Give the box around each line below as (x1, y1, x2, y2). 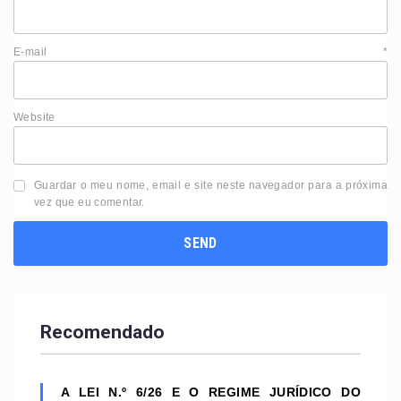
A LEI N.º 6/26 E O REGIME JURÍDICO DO (61, 384, 361, 399)
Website (13, 111, 55, 124)
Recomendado (40, 321, 165, 344)
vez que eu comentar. (34, 196, 145, 209)
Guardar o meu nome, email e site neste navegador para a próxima (34, 179, 388, 192)
